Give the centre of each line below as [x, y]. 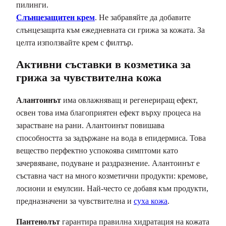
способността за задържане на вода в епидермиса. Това [111, 138]
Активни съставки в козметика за [103, 65]
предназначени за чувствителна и [75, 201]
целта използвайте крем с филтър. [75, 43]
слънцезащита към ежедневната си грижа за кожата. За [110, 30]
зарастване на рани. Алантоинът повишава [90, 125]
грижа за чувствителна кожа [89, 78]
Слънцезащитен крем [55, 18]
